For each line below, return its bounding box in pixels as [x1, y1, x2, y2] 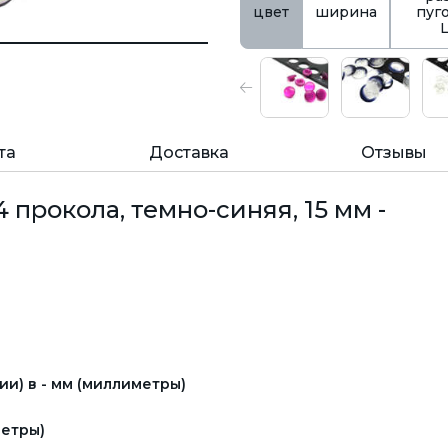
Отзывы [360, 143, 427, 163]
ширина [315, 3, 377, 21]
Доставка [148, 143, 229, 163]
